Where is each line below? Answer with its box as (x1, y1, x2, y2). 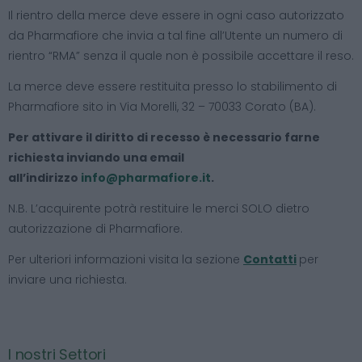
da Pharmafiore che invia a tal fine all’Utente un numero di (8, 27, 343, 44)
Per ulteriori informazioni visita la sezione (8, 250, 243, 267)
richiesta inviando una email (8, 149, 184, 166)
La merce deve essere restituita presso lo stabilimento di (8, 78, 337, 95)
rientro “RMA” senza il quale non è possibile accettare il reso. (8, 47, 354, 64)
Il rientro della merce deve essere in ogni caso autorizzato (8, 6, 344, 23)
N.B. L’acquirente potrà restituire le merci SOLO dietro (8, 200, 309, 217)
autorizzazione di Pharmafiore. (8, 220, 183, 237)
